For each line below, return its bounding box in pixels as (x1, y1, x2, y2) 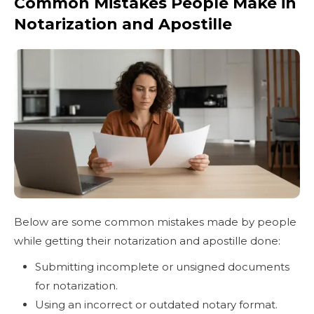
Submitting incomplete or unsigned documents (35, 259, 289, 273)
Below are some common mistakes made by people (14, 214, 296, 228)
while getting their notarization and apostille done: (14, 233, 283, 247)
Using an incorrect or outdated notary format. (35, 297, 278, 311)
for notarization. (35, 278, 118, 292)
